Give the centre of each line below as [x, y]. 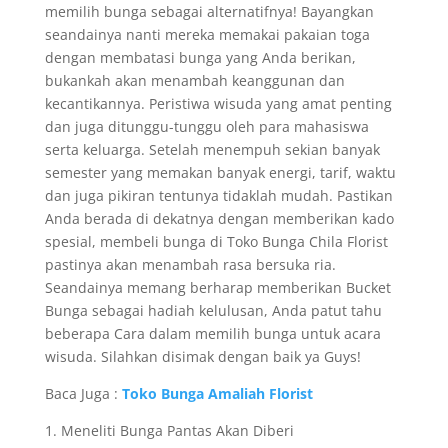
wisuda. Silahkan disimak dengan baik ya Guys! [202, 356]
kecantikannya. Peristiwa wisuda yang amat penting [218, 103]
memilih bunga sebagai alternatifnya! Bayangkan [209, 11]
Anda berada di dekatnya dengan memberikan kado [219, 218]
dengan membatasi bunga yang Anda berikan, [200, 57]
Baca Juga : [83, 393]
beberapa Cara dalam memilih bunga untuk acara [212, 333]
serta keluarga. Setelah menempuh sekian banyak [212, 149]
